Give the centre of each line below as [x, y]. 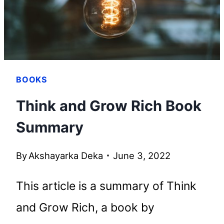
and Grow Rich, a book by [85, 208]
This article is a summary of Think [106, 186]
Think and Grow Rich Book [109, 106]
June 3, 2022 [142, 156]
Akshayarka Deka [66, 156]
